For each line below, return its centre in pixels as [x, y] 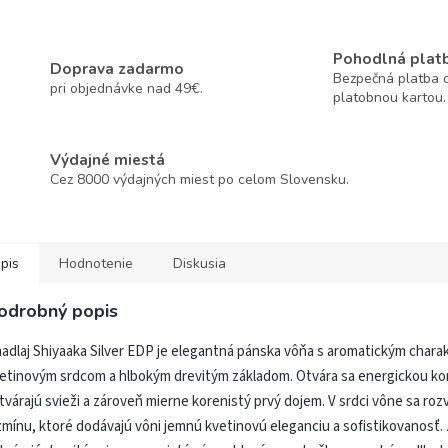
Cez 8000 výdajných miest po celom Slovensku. [199, 180]
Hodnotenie [96, 263]
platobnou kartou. [389, 98]
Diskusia [199, 263]
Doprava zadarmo [117, 68]
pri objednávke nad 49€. [126, 88]
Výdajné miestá [107, 160]
